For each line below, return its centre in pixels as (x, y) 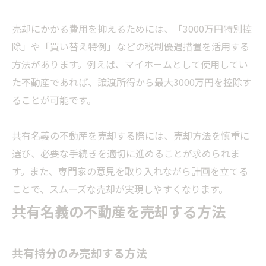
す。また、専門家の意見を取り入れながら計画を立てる (130, 171)
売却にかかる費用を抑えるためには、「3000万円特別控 (132, 29)
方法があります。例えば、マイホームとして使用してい (130, 64)
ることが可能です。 (54, 100)
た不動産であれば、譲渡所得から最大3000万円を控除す (132, 82)
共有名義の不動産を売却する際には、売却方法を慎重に (131, 136)
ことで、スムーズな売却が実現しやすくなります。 (120, 189)
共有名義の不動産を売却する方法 (119, 211)
